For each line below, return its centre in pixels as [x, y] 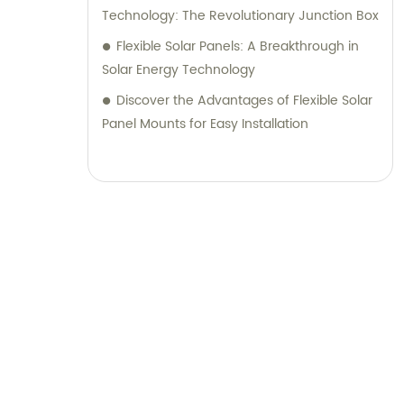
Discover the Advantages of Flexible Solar [244, 101]
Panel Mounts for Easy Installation [205, 124]
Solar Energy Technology [179, 70]
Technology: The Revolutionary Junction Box [240, 16]
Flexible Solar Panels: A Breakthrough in [238, 47]
